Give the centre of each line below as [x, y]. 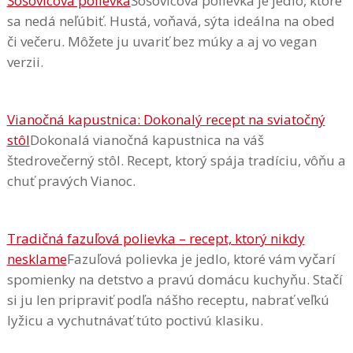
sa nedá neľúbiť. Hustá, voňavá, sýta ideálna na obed [171, 21]
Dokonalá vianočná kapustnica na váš [147, 139]
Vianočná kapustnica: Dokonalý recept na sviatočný [166, 119]
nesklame [37, 258]
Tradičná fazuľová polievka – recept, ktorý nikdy [156, 238]
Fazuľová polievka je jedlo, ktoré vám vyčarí [201, 258]
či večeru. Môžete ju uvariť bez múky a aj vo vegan [162, 42]
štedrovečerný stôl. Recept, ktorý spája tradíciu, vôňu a [176, 160]
